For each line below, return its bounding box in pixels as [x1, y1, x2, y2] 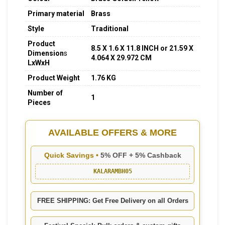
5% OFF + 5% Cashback [100, 152, 181, 160]
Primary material [28, 10, 84, 18]
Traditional [91, 25, 129, 33]
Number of [28, 89, 63, 97]
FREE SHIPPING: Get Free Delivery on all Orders [37, 197, 188, 205]
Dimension [28, 49, 64, 58]
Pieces [28, 98, 51, 107]
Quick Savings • [44, 152, 100, 160]
